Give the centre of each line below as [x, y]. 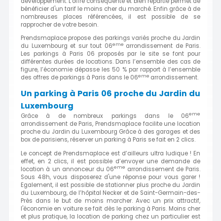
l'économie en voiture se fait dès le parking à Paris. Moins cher [110, 208]
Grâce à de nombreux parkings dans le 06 [105, 116]
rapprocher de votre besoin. [59, 24]
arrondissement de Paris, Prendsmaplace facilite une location [110, 124]
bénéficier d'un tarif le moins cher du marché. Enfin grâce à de [110, 9]
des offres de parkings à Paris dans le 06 [79, 78]
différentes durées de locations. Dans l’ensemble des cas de [110, 62]
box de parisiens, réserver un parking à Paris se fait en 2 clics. [108, 140]
